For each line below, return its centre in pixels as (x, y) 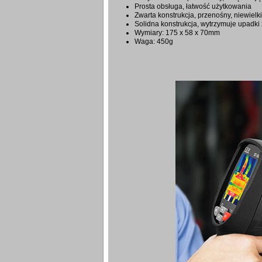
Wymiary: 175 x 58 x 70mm (177, 33)
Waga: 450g (154, 42)
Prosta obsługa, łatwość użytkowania (193, 7)
